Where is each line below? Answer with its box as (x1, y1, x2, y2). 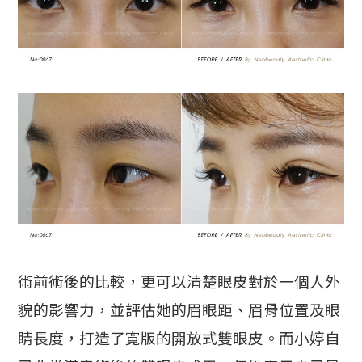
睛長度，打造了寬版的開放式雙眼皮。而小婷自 (18, 330, 341, 348)
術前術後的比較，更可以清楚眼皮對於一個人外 (18, 274, 341, 292)
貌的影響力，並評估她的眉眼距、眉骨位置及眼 (18, 302, 341, 320)
